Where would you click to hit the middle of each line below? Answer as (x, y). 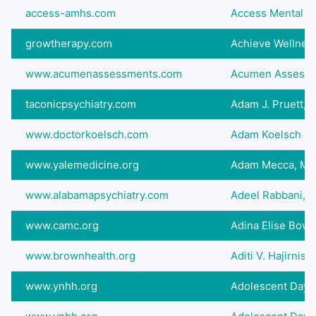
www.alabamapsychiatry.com (97, 195)
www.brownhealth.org (80, 256)
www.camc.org (62, 225)
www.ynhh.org (61, 286)
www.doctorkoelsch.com (87, 134)
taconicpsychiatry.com (81, 104)
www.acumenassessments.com (104, 74)
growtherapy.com (69, 43)
